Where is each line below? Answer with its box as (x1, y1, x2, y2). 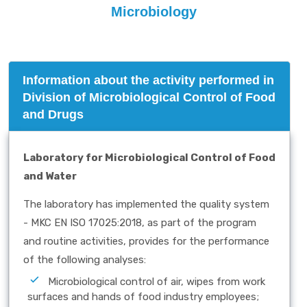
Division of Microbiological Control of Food (23, 90, 275, 104)
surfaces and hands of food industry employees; (27, 291, 259, 304)
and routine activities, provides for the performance (23, 235, 269, 247)
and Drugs (23, 108, 84, 121)
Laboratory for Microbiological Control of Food (23, 151, 275, 164)
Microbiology (110, 4, 197, 19)
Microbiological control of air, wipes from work (48, 275, 265, 288)
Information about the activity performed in (23, 73, 274, 87)
